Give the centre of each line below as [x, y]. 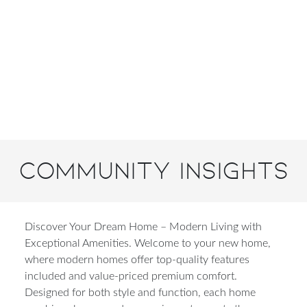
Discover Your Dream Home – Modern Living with [143, 226]
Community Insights [153, 170]
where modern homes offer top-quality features [137, 259]
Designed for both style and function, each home [140, 292]
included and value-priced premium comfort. [131, 276]
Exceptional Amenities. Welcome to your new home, [148, 243]
